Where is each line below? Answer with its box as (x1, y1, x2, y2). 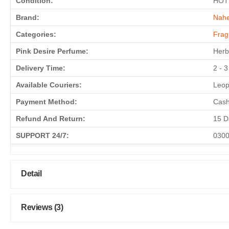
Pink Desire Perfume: (16, 47, 88, 55)
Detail (21, 169, 42, 178)
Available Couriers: (16, 80, 82, 89)
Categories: (16, 30, 56, 38)
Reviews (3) (21, 202, 63, 212)
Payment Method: (16, 97, 77, 106)
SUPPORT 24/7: (16, 131, 69, 140)
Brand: (16, 13, 39, 21)
